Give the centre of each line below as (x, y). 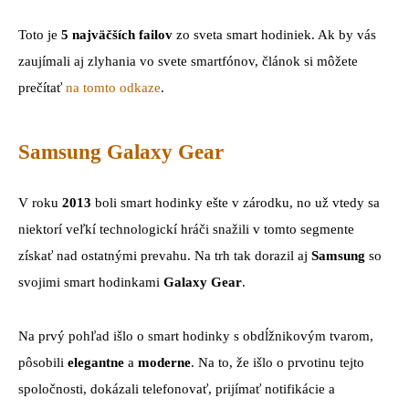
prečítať (42, 88)
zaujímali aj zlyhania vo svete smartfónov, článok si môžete (188, 62)
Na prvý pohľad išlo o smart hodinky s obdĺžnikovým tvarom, (196, 336)
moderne (163, 362)
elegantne (96, 362)
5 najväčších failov (117, 35)
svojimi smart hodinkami (89, 282)
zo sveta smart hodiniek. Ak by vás (274, 35)
